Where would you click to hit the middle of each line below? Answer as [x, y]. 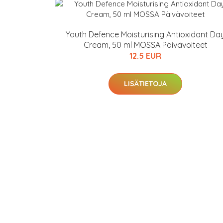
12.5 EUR [145, 56]
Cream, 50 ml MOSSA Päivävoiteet [145, 45]
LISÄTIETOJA [145, 84]
